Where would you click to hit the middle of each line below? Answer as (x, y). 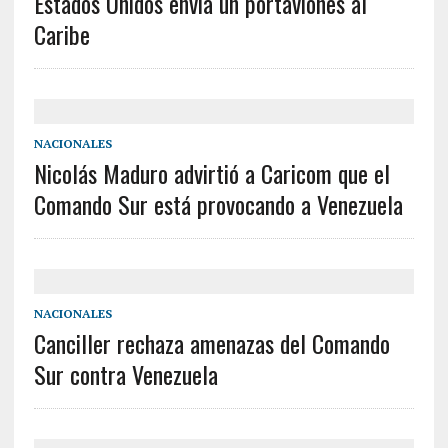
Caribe (61, 34)
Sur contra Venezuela (125, 374)
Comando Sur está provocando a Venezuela (218, 204)
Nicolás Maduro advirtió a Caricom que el (211, 173)
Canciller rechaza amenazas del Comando (211, 343)
